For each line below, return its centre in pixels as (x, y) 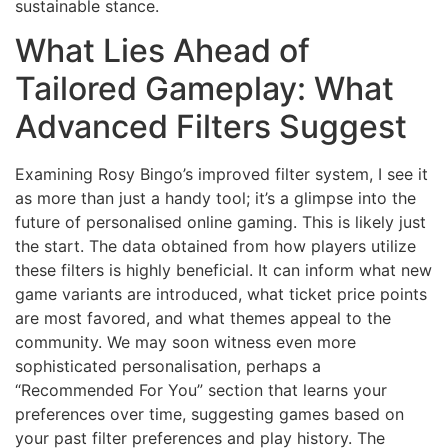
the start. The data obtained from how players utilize (215, 246)
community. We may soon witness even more (185, 342)
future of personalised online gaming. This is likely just (220, 222)
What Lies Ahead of (162, 51)
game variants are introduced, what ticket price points (221, 294)
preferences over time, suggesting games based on (209, 414)
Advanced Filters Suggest (211, 127)
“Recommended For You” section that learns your (201, 390)
